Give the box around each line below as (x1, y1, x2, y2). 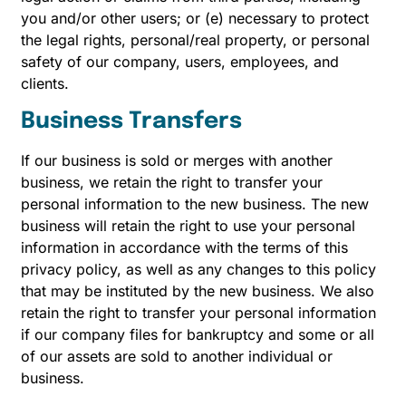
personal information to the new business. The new (21, 194, 369, 213)
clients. (21, 74, 69, 93)
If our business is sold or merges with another (21, 150, 333, 169)
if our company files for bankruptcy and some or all (21, 324, 374, 343)
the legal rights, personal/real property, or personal (21, 31, 370, 50)
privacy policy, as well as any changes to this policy (21, 259, 376, 278)
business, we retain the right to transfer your (21, 172, 323, 191)
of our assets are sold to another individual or (21, 346, 333, 365)
